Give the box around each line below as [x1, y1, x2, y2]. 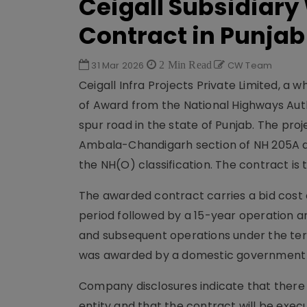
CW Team [225, 59, 273, 72]
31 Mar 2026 [89, 59, 147, 72]
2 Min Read [156, 59, 212, 70]
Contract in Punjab [79, 19, 305, 52]
